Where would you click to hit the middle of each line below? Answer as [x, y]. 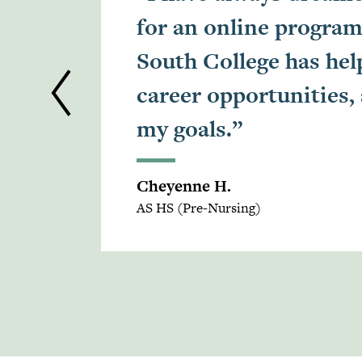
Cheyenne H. [184, 186]
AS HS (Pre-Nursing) [199, 208]
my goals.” [189, 128]
